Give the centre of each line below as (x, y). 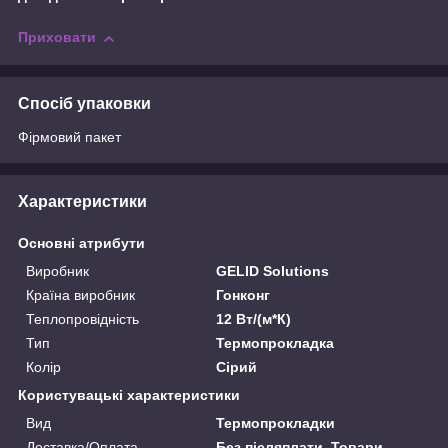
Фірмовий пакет (69, 136)
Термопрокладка (275, 342)
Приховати (57, 37)
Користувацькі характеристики (129, 394)
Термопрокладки (276, 422)
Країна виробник (80, 294)
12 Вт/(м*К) (254, 318)
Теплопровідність (82, 318)
